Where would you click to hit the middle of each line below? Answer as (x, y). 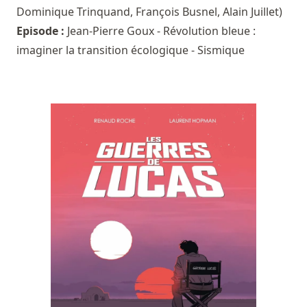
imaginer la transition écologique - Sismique (131, 50)
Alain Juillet (251, 11)
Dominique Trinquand (73, 11)
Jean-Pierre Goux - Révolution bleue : (161, 30)
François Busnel (176, 11)
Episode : (42, 30)
